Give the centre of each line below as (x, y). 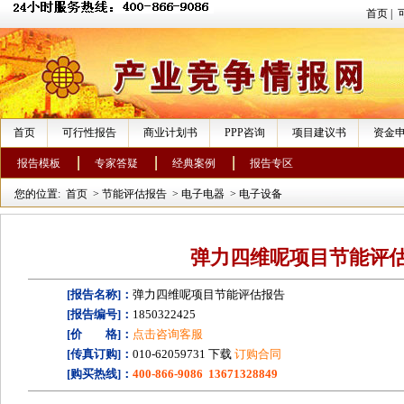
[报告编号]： (100, 314)
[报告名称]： (100, 294)
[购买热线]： (100, 374)
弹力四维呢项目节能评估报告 (209, 294)
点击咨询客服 (168, 334)
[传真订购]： (100, 354)
